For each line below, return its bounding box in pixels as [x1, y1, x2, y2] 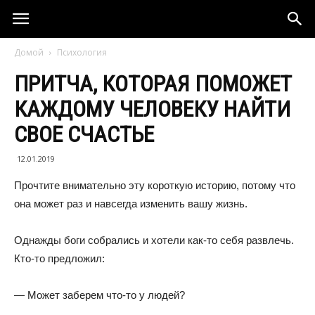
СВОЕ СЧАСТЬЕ [14, 121, 154, 148]
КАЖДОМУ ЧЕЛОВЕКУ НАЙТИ [14, 96, 290, 122]
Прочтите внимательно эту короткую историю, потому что [14, 179, 295, 191]
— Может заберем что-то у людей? [14, 289, 185, 301]
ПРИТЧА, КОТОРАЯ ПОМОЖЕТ [14, 70, 292, 97]
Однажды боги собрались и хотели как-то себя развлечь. [14, 234, 294, 246]
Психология [57, 46, 107, 58]
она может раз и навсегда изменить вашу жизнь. [14, 198, 247, 210]
